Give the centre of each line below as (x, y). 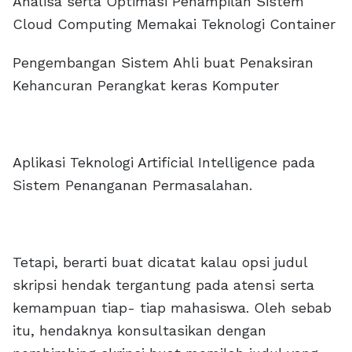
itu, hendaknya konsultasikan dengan (139, 330)
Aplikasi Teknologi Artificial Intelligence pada (164, 162)
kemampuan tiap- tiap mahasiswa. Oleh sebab (172, 308)
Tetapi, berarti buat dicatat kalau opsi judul (160, 262)
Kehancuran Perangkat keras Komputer (146, 85)
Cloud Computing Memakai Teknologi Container (174, 24)
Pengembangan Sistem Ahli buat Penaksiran (163, 62)
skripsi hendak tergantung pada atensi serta (163, 285)
